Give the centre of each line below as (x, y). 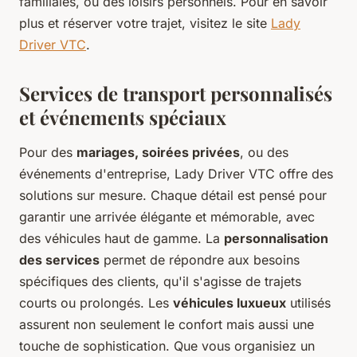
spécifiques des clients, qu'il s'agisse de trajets (160, 282)
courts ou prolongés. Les (96, 303)
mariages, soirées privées (158, 153)
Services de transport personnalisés (176, 94)
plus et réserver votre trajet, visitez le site (145, 24)
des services (59, 260)
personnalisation (276, 239)
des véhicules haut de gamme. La (122, 239)
